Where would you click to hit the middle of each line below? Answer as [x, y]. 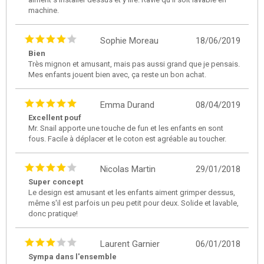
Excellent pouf [55, 117]
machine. [44, 10]
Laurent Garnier [130, 244]
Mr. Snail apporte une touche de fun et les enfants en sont [126, 128]
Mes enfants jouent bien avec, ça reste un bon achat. [117, 74]
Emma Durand [127, 105]
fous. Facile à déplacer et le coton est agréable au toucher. [127, 138]
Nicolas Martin [128, 169]
